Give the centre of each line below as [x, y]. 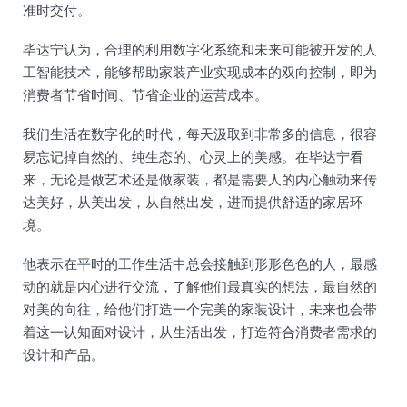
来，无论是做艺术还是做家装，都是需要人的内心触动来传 [200, 179]
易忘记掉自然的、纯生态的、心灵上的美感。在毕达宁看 [193, 156]
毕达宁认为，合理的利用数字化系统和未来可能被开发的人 [200, 49]
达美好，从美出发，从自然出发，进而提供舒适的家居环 [193, 202]
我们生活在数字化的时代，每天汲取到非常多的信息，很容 [200, 134]
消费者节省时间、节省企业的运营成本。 [145, 94]
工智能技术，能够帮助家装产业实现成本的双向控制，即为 [200, 72]
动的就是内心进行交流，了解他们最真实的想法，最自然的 [200, 286]
